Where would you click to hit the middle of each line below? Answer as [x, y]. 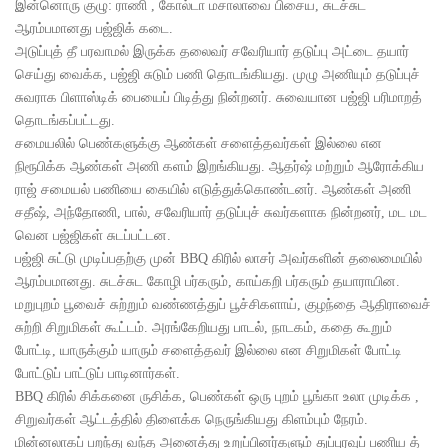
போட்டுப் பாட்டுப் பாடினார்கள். [97, 373]
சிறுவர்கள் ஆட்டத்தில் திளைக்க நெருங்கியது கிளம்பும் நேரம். [191, 419]
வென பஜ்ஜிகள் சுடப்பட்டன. [93, 235]
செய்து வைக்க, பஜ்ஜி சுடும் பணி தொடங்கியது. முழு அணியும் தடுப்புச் [217, 74]
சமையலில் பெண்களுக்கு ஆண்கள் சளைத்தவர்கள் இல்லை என [198, 143]
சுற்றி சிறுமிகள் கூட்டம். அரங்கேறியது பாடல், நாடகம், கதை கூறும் [203, 327]
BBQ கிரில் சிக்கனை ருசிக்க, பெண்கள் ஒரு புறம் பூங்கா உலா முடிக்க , [217, 396]
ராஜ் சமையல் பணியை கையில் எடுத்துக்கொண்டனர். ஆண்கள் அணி [213, 189]
